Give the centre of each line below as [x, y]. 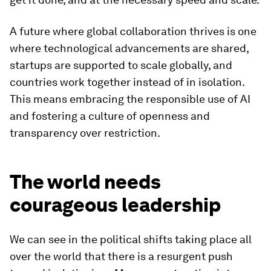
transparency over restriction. [85, 133]
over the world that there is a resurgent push [121, 256]
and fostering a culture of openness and [110, 116]
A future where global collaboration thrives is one [133, 31]
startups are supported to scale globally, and [121, 65]
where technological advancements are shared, [129, 48]
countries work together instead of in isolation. [127, 82]
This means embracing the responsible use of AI [130, 99]
